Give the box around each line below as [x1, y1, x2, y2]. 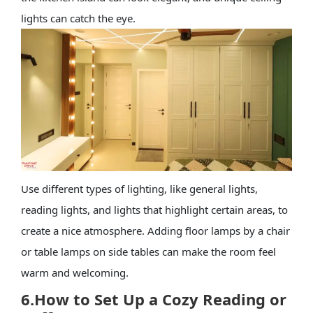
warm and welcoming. [20, 265, 129, 279]
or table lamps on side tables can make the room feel [20, 244, 276, 259]
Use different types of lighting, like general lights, [20, 181, 258, 196]
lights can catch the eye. [20, 11, 136, 26]
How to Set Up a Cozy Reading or [34, 288, 286, 310]
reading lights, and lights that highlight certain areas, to [20, 202, 288, 217]
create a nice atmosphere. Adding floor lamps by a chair [20, 223, 290, 238]
